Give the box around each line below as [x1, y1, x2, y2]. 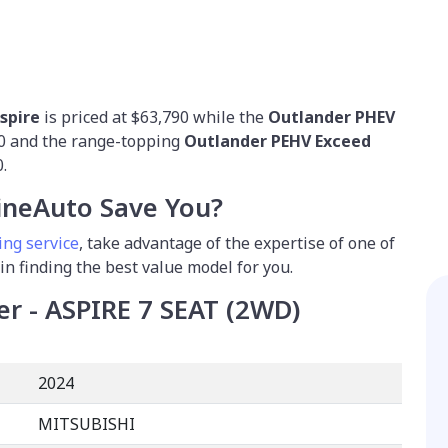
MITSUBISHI [38, 413, 135, 436]
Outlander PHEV [268, 106, 395, 129]
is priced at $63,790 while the [40, 106, 268, 129]
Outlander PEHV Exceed [184, 130, 371, 153]
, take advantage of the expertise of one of [79, 232, 395, 255]
